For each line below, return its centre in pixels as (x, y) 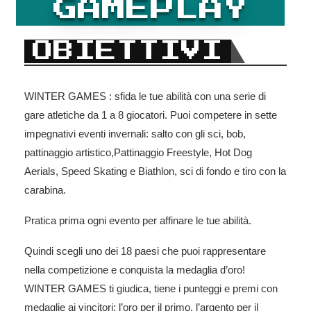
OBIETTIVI (128, 51)
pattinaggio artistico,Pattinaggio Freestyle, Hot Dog (138, 152)
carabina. (45, 190)
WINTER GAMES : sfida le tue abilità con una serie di (145, 96)
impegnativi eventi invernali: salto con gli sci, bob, (135, 133)
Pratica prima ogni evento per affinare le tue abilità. (138, 220)
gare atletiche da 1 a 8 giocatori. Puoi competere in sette (151, 115)
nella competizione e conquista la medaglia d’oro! (135, 269)
